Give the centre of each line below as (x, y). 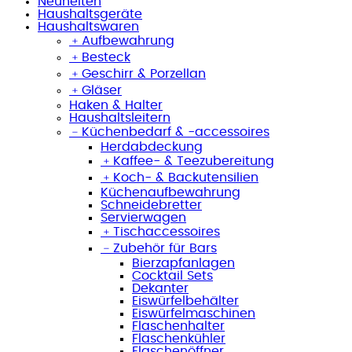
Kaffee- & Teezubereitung (194, 161)
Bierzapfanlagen (183, 263)
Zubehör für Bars (165, 248)
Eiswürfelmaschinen (194, 313)
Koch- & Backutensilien (186, 177)
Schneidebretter (151, 205)
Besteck (106, 57)
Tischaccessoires (167, 231)
